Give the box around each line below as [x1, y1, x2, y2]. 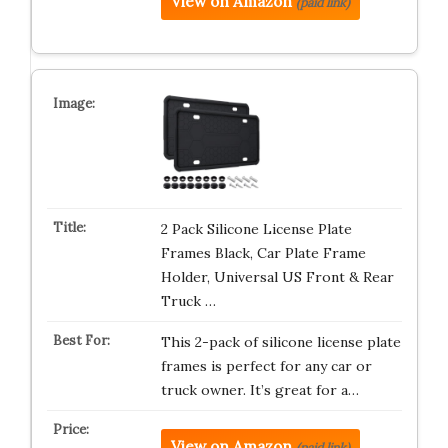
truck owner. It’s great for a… [160, 380, 359, 399]
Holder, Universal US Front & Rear [160, 267, 394, 286]
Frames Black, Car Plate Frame [160, 243, 366, 262]
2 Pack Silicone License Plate [160, 219, 352, 238]
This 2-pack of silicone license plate [160, 332, 401, 351]
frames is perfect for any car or [160, 356, 372, 375]
